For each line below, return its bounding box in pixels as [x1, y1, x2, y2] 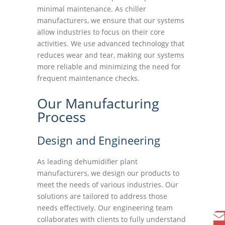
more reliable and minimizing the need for [37, 62, 181, 71]
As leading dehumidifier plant [37, 157, 138, 166]
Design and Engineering [37, 133, 160, 148]
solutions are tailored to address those [37, 191, 167, 201]
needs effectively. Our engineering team [37, 203, 173, 212]
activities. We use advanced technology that [37, 39, 184, 48]
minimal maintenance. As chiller [37, 4, 146, 14]
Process [37, 107, 86, 126]
